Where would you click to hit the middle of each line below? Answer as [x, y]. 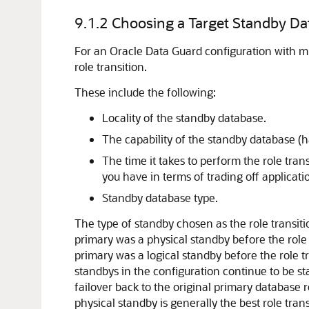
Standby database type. [160, 198]
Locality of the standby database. [184, 118]
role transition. [111, 67]
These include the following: [145, 92]
